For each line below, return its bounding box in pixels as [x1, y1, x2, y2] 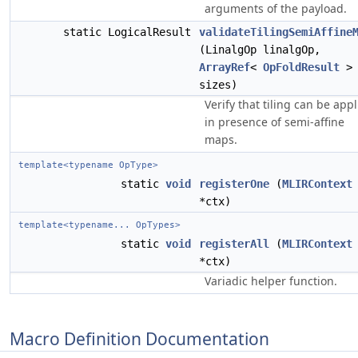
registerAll [199, 237, 269, 250]
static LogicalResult [63, 26, 197, 38]
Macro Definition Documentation [10, 327, 269, 350]
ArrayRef [199, 61, 250, 74]
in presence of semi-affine [205, 114, 344, 129]
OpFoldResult [263, 61, 340, 74]
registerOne [199, 177, 269, 190]
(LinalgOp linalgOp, [199, 43, 320, 56]
